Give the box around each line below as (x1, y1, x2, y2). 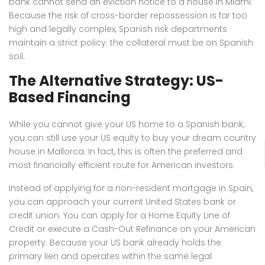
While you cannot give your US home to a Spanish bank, (9, 118, 244, 130)
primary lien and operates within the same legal (9, 250, 212, 262)
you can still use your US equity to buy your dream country (9, 131, 256, 144)
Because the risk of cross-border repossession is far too (9, 9, 247, 21)
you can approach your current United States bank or (9, 195, 236, 208)
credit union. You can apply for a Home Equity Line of (9, 209, 230, 221)
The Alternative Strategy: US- (9, 70, 224, 91)
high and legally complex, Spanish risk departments (9, 22, 227, 35)
